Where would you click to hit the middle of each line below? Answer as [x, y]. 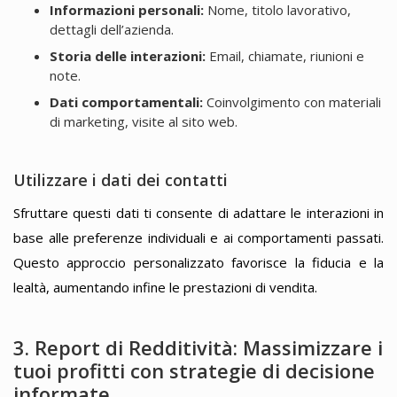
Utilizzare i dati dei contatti [121, 180]
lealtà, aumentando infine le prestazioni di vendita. [165, 288]
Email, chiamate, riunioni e [284, 56]
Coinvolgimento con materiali [292, 102]
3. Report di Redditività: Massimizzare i [198, 347]
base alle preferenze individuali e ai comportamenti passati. [198, 238]
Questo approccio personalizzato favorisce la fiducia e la [198, 263]
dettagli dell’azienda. [111, 30]
